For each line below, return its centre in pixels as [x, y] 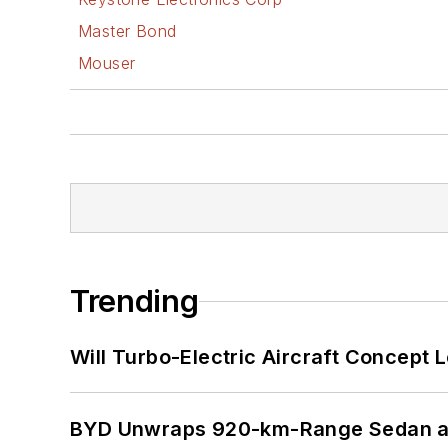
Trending [134, 301]
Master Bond [127, 31]
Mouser [107, 63]
